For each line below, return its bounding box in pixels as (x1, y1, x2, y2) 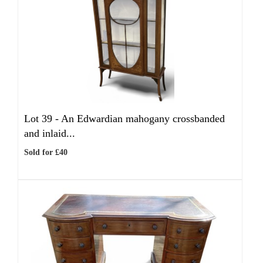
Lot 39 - (24, 113, 61, 124)
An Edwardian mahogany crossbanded (61, 113, 225, 124)
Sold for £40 (24, 148, 68, 157)
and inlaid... (24, 127, 75, 139)
